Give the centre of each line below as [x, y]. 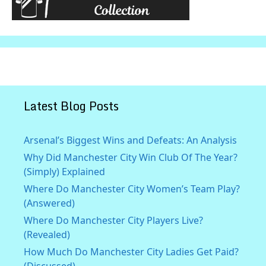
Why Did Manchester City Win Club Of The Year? [131, 157]
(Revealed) [47, 234]
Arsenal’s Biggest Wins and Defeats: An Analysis [130, 140]
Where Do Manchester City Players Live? [113, 220]
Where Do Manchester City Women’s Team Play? [132, 189]
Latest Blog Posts [71, 106]
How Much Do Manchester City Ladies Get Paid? [131, 251]
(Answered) [49, 203]
